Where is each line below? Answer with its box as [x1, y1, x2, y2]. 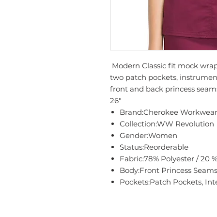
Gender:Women [120, 131, 177, 140]
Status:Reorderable [120, 142, 188, 152]
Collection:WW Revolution [120, 119, 214, 129]
